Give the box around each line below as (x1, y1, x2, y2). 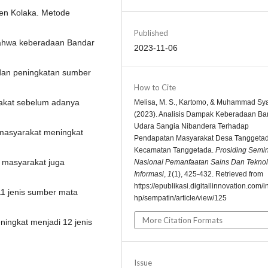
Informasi (134, 170, 164, 179)
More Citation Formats (142, 215, 223, 226)
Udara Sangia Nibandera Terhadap (134, 122, 249, 131)
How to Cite (134, 83, 176, 93)
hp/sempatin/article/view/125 (134, 194, 227, 203)
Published (134, 28, 168, 38)
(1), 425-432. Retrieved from (172, 170, 263, 179)
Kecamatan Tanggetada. (134, 146, 215, 155)
